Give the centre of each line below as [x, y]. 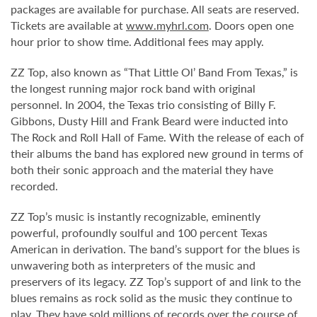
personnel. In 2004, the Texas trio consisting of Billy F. [143, 104]
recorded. [34, 186]
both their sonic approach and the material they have [142, 169]
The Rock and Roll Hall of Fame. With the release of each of [157, 137]
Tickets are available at [68, 25]
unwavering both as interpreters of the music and [133, 265]
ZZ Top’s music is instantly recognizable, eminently [136, 216]
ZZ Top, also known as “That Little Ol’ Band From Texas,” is [154, 72]
